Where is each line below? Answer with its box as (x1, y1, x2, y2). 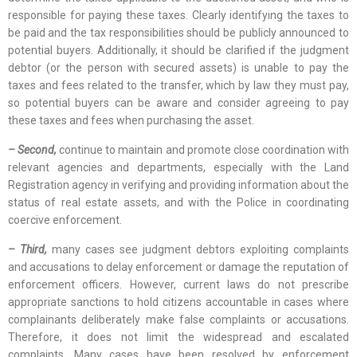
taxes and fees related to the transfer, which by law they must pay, (8, 79, 349, 92)
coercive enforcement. (8, 214, 122, 227)
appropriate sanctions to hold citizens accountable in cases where (8, 296, 349, 309)
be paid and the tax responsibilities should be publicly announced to (8, 26, 349, 40)
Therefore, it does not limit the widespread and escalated (8, 331, 349, 344)
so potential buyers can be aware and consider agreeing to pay (8, 96, 349, 110)
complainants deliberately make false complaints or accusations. (8, 313, 349, 327)
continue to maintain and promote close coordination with (59, 143, 350, 157)
